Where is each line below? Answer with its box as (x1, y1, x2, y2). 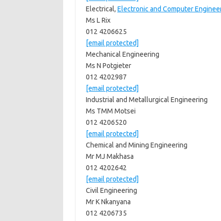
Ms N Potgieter (85, 62, 131, 70)
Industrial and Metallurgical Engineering (85, 96, 208, 104)
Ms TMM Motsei (85, 107, 136, 115)
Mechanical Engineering (85, 50, 159, 58)
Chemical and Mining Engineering (85, 141, 187, 149)
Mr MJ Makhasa (85, 152, 134, 160)
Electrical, (85, 5, 117, 13)
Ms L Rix (85, 16, 110, 24)
